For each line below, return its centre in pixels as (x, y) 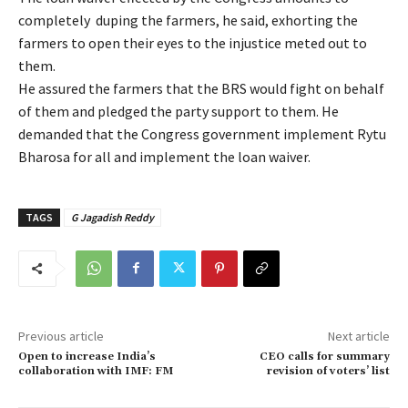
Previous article (61, 336)
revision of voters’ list (328, 371)
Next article (358, 336)
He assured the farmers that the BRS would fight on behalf (201, 88)
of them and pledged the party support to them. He (178, 111)
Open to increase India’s (87, 356)
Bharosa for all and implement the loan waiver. (164, 156)
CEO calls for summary (324, 356)
